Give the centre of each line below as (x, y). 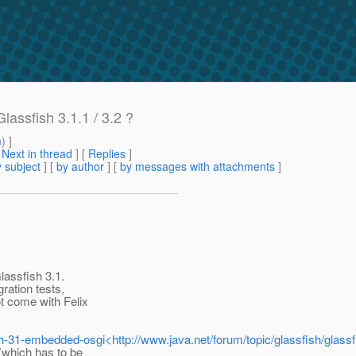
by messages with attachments (197, 166)
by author (80, 166)
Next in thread (37, 154)
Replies (107, 154)
